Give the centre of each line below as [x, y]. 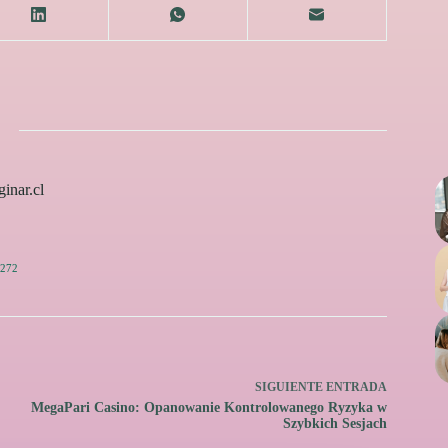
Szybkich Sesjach [334, 424]
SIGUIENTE [290, 387]
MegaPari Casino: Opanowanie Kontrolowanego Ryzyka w [208, 408]
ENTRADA [356, 387]
